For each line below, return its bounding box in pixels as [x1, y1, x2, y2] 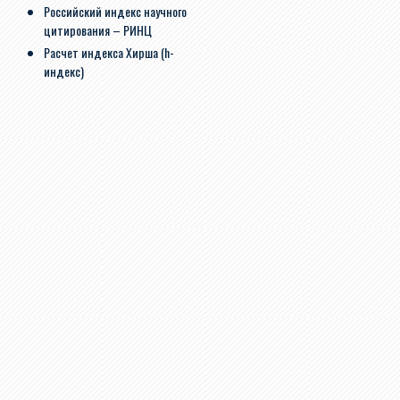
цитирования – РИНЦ [44, 21, 152, 39]
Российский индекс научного [44, 2, 187, 21]
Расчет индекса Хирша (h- [44, 43, 174, 62]
